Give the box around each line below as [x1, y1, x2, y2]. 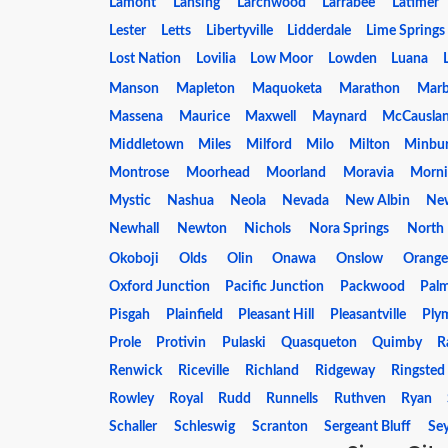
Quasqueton [280, 336, 357, 350]
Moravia [342, 166, 394, 180]
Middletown [109, 138, 184, 152]
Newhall [109, 222, 159, 236]
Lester [109, 24, 146, 38]
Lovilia [195, 52, 236, 66]
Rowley [109, 392, 154, 406]
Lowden [327, 52, 377, 66]
